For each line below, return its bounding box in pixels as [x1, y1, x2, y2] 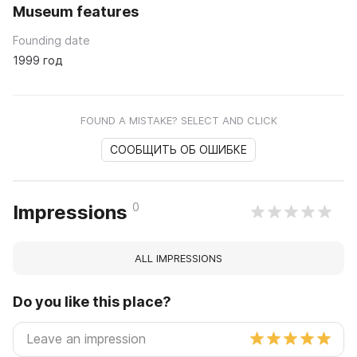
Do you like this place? [13, 292, 171, 310]
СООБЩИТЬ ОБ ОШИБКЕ [110, 142, 247, 156]
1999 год [13, 53, 62, 67]
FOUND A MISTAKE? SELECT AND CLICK [80, 113, 277, 127]
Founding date [13, 33, 90, 47]
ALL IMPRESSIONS [135, 251, 222, 265]
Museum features [13, 2, 139, 20]
